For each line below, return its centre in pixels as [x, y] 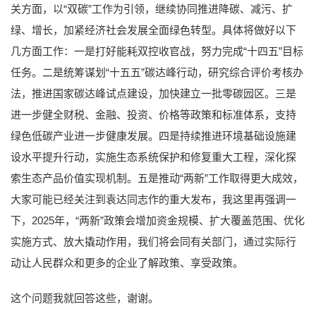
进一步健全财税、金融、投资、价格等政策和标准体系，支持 [153, 114]
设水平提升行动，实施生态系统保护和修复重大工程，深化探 [153, 157]
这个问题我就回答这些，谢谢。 [85, 298]
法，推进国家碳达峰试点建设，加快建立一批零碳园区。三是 [153, 93]
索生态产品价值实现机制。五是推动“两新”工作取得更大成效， [157, 178]
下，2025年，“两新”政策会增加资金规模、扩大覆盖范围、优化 [158, 220]
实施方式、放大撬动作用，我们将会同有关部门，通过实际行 [153, 241]
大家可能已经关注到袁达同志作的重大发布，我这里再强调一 [153, 199]
